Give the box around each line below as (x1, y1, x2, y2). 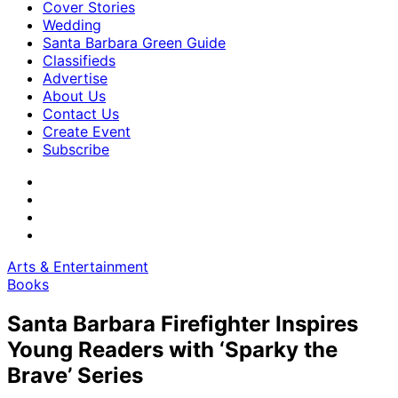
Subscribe (43, 140, 109, 158)
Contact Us (43, 105, 119, 123)
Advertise (43, 69, 107, 87)
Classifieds (43, 52, 115, 69)
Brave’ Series (7, 362, 143, 388)
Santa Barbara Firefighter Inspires (7, 310, 358, 337)
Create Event (43, 123, 131, 140)
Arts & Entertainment (7, 258, 148, 275)
